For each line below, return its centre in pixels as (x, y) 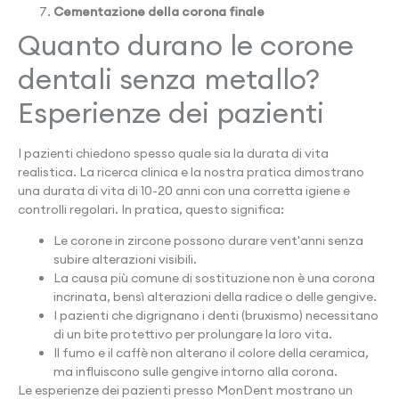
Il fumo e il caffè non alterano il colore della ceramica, (211, 353)
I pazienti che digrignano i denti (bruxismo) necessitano (216, 316)
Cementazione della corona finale (159, 11)
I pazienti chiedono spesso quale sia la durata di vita (173, 153)
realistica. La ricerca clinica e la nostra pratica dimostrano (191, 171)
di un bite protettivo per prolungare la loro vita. (193, 334)
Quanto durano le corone (186, 45)
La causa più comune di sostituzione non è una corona (214, 278)
